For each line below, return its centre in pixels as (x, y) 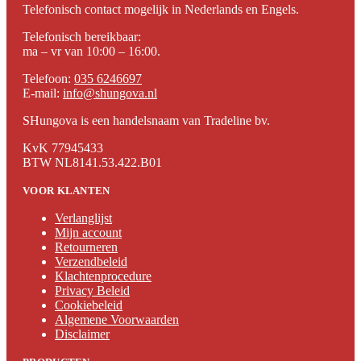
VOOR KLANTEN (66, 191)
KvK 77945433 (63, 148)
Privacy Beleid (92, 291)
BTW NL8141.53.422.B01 (92, 163)
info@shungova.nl (110, 93)
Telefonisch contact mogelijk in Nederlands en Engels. (161, 10)
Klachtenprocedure (103, 276)
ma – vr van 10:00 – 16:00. (91, 52)
